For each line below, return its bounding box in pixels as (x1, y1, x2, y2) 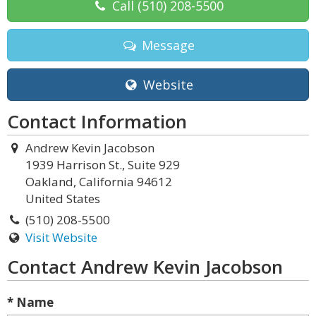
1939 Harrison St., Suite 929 (25, 157, 180, 173)
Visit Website (25, 229, 97, 245)
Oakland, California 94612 (25, 174, 172, 190)
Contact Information (7, 109, 187, 134)
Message (138, 37, 195, 54)
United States (25, 190, 100, 207)
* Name (7, 294, 54, 310)
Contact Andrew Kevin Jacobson (7, 254, 283, 279)
